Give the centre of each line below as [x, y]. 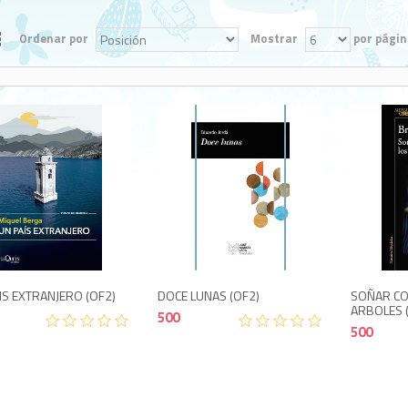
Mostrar [274, 38]
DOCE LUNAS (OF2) [209, 295]
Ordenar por [53, 38]
